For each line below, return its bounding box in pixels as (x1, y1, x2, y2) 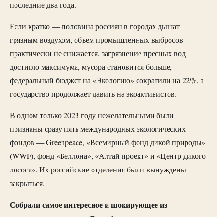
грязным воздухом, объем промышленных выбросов (10, 34, 183, 45)
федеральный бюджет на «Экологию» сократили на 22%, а (10, 75, 204, 86)
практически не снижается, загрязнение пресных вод (10, 47, 186, 59)
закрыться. (10, 178, 47, 189)
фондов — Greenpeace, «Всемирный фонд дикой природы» (10, 137, 205, 148)
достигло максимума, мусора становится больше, (10, 61, 172, 72)
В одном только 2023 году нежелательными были (10, 110, 174, 121)
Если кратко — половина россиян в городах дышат (10, 20, 180, 31)
